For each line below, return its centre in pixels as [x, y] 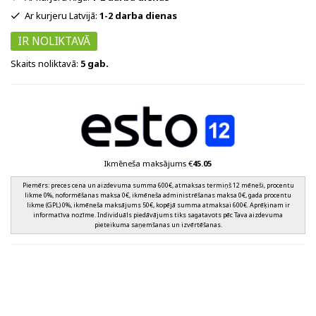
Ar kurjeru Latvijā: [62, 16]
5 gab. [95, 64]
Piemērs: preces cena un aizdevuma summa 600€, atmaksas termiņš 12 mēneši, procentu [158, 186]
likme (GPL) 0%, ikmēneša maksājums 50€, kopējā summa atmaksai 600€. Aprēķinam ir [158, 205]
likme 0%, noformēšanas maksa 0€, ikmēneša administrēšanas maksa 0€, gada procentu [158, 195]
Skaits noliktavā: [45, 64]
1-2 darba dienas [138, 16]
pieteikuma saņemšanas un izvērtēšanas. [158, 225]
